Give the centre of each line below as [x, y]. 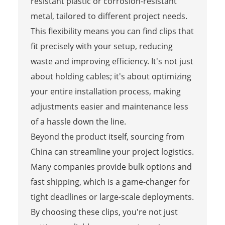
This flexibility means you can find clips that [112, 31]
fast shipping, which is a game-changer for [110, 182]
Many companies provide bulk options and [111, 166]
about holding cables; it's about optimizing [111, 76]
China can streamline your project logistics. [112, 151]
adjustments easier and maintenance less [109, 106]
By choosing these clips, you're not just [104, 212]
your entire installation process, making [105, 91]
